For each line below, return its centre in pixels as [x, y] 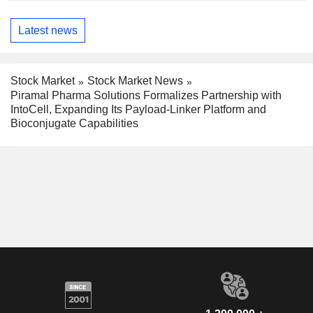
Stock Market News [135, 81]
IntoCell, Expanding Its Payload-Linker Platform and [138, 110]
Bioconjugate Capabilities [74, 124]
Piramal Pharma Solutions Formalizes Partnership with [146, 96]
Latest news [48, 30]
